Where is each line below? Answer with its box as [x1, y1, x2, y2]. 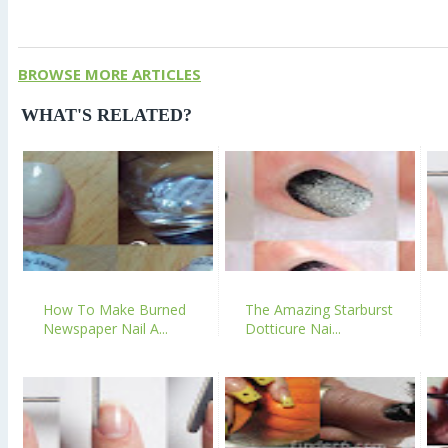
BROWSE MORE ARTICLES [18, 63, 201, 84]
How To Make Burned [43, 299, 186, 319]
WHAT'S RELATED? [21, 104, 192, 125]
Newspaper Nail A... [43, 318, 168, 338]
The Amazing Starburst [245, 299, 393, 319]
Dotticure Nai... [245, 318, 341, 338]
